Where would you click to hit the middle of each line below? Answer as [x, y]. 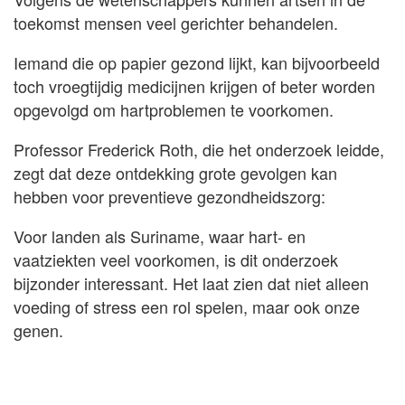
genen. [38, 330]
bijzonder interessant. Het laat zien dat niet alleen [191, 283]
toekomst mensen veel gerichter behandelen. [176, 23]
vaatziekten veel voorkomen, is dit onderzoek [176, 260]
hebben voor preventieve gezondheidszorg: [170, 197]
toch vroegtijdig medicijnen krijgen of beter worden [194, 86]
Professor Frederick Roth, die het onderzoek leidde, [199, 150]
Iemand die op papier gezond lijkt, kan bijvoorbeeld [197, 63]
